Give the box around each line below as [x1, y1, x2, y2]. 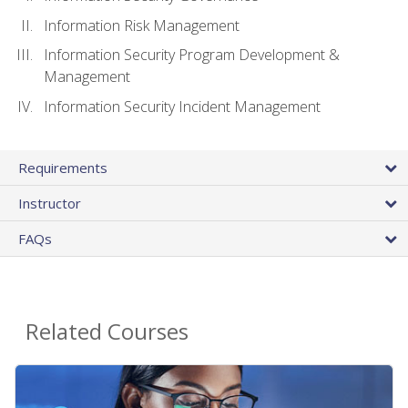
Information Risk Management [44, 15, 240, 36]
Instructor [18, 193, 81, 212]
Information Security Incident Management [44, 96, 321, 117]
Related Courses [25, 315, 189, 346]
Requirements [18, 158, 107, 177]
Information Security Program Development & [44, 45, 340, 66]
